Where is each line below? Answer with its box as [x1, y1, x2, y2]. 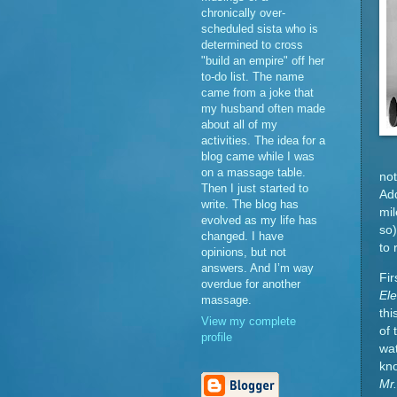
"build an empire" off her [201, 53, 324, 67]
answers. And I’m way [201, 261, 314, 275]
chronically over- [201, 5, 285, 19]
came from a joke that [201, 85, 314, 99]
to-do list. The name [201, 69, 304, 83]
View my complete [201, 315, 296, 329]
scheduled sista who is [201, 21, 318, 35]
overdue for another [201, 276, 300, 291]
